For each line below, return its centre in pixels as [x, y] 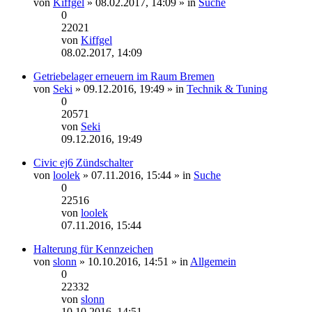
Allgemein [213, 261]
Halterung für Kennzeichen [93, 249]
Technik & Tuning [227, 88]
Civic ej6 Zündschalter [83, 162]
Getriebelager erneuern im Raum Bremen [124, 76]
